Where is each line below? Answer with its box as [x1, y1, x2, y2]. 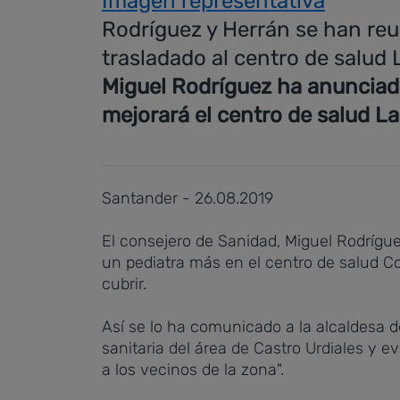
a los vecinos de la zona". [102, 360, 284, 379]
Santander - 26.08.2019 [102, 188, 273, 208]
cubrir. [102, 274, 146, 294]
